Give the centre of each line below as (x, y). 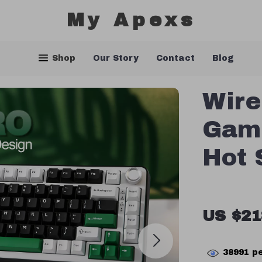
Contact (175, 58)
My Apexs (131, 20)
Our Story (116, 58)
